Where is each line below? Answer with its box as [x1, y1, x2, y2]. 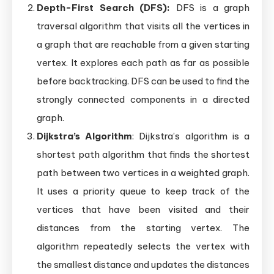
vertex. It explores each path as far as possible [37, 56, 250, 68]
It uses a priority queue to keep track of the [37, 185, 250, 197]
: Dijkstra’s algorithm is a [132, 130, 250, 142]
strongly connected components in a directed [37, 93, 250, 105]
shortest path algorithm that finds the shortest [37, 148, 250, 160]
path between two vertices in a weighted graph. [37, 166, 250, 179]
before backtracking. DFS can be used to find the [37, 75, 250, 87]
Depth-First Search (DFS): [37, 1, 170, 13]
